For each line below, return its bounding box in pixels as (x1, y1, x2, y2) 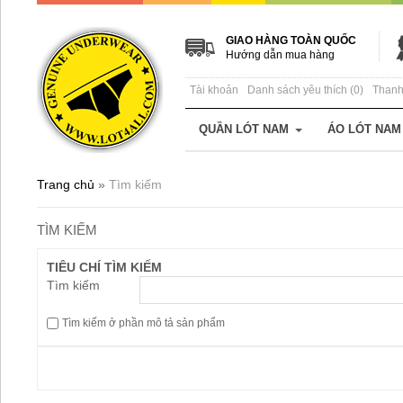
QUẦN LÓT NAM (199, 122, 289, 136)
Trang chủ (37, 177, 94, 192)
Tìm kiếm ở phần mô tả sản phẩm (62, 317, 225, 329)
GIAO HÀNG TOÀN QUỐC (226, 34, 356, 47)
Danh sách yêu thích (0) (247, 84, 363, 96)
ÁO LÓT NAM (327, 122, 401, 136)
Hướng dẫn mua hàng (226, 49, 335, 61)
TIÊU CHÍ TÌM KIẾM (47, 260, 162, 274)
